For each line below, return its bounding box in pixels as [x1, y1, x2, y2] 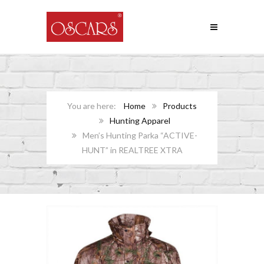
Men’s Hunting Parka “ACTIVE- [82, 130, 197, 141]
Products [163, 101, 197, 111]
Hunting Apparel [109, 115, 170, 126]
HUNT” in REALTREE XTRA [81, 145, 183, 156]
